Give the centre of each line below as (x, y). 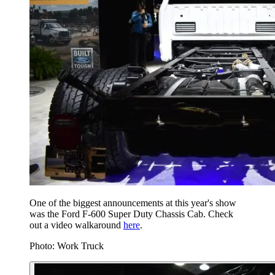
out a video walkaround (76, 225)
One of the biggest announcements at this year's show (133, 203)
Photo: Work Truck (67, 246)
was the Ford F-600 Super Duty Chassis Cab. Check (131, 214)
